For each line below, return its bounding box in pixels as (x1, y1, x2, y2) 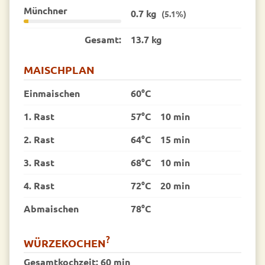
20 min (160, 179, 190, 192)
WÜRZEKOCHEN (24, 235, 106, 250)
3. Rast (24, 156, 54, 169)
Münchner (24, 4, 67, 17)
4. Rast (24, 179, 54, 192)
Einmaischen (24, 87, 80, 100)
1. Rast (24, 110, 54, 123)
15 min (160, 133, 190, 146)
